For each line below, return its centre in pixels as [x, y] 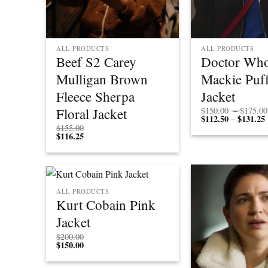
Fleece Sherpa [96, 96]
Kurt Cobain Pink [106, 205]
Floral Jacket [92, 113]
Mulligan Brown [102, 79]
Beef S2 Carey [97, 61]
